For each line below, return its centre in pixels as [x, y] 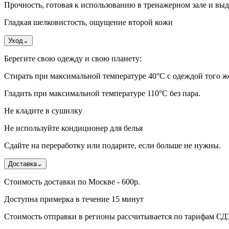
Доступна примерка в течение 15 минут [74, 199]
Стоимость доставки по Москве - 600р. [72, 181]
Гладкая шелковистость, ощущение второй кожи [88, 22]
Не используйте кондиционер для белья [73, 128]
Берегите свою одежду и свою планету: [73, 58]
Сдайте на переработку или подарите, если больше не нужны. [112, 145]
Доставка [22, 164]
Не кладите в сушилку [43, 110]
